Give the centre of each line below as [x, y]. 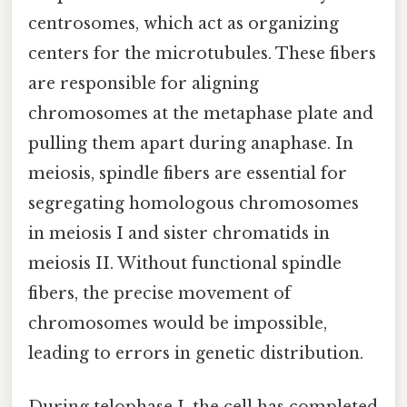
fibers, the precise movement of [159, 293]
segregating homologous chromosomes [194, 203]
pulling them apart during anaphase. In [191, 143]
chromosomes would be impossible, [178, 323]
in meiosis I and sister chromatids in [179, 233]
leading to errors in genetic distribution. [196, 353]
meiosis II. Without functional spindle [185, 263]
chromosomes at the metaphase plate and [201, 113]
